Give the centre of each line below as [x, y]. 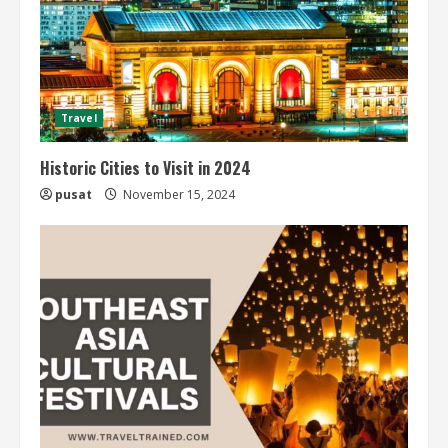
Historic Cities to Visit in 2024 [145, 168]
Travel [79, 118]
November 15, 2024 [177, 195]
